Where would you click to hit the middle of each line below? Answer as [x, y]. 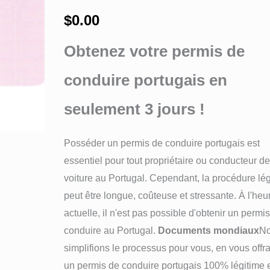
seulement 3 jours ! [135, 109]
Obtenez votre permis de [155, 51]
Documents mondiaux [209, 230]
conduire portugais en [146, 80]
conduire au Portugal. [111, 230]
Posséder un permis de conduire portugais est [162, 143]
